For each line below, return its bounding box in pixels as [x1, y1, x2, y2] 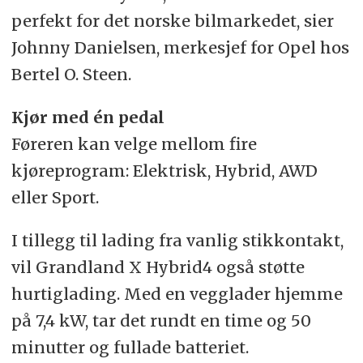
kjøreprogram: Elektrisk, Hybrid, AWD [11, 160, 318, 181]
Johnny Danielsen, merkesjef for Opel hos [11, 37, 349, 58]
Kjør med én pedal [11, 107, 164, 128]
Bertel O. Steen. [11, 64, 131, 85]
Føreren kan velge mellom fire [11, 134, 257, 155]
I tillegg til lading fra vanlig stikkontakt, [11, 230, 344, 251]
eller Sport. [11, 187, 99, 208]
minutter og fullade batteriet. [11, 337, 249, 358]
